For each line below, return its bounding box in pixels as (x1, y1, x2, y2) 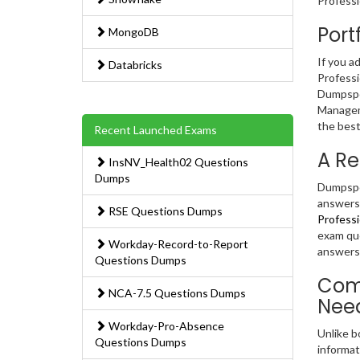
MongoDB (106, 25, 159, 39)
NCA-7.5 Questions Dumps (106, 286, 246, 301)
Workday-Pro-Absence (106, 319, 224, 333)
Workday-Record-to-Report (106, 237, 248, 252)
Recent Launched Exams (94, 123, 217, 137)
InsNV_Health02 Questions (106, 155, 248, 170)
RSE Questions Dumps (106, 204, 223, 219)
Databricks (106, 58, 162, 72)
